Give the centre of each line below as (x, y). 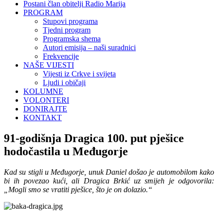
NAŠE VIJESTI (49, 65)
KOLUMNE (43, 91)
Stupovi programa (70, 21)
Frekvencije (61, 56)
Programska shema (72, 39)
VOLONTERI (46, 100)
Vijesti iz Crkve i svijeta (79, 74)
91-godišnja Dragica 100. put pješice (94, 138)
